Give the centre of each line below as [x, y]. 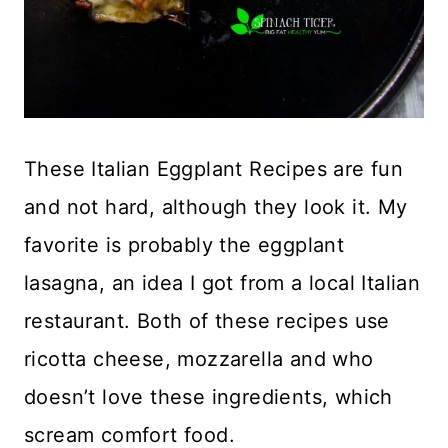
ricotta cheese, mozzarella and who [199, 359]
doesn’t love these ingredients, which [208, 397]
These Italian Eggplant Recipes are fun [214, 169]
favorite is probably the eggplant [184, 245]
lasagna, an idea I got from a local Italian [222, 283]
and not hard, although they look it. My [216, 207]
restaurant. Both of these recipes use [207, 321]
